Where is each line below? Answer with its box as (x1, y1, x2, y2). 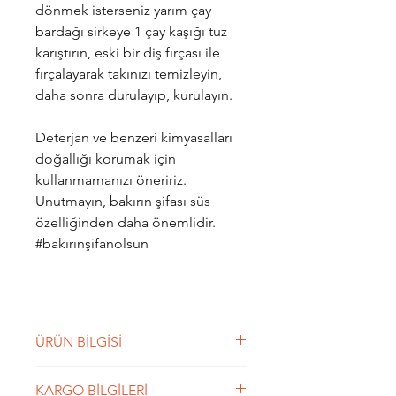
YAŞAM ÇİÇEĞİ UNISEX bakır (35, 368, 217, 385)
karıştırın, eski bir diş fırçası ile (35, 44, 220, 61)
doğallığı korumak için (35, 150, 176, 167)
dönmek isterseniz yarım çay (35, 2, 211, 19)
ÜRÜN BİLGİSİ (35, 333, 122, 350)
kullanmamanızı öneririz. (35, 171, 187, 188)
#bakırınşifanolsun (35, 235, 148, 252)
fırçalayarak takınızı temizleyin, (35, 65, 222, 82)
